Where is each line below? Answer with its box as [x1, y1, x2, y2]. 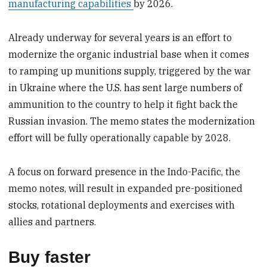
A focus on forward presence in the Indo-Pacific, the [8, 166, 241, 178]
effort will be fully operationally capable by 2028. [8, 132, 231, 144]
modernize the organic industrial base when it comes [8, 48, 250, 61]
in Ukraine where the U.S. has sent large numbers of [8, 82, 243, 94]
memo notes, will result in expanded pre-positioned [8, 182, 243, 195]
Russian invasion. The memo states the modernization [8, 115, 256, 128]
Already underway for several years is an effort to [8, 32, 232, 44]
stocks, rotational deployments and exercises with [8, 199, 235, 212]
